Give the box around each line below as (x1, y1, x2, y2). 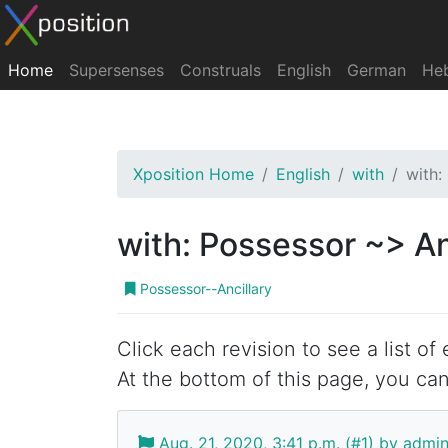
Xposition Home (133, 164, 254, 184)
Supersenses (69, 60, 164, 80)
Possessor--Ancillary (136, 280, 272, 297)
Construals (180, 60, 261, 80)
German (347, 60, 406, 80)
